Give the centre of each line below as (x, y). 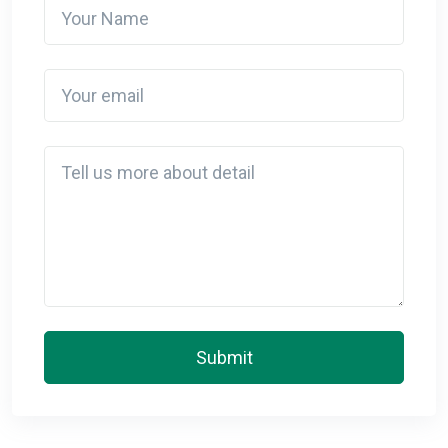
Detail (61, 154)
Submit (224, 357)
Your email (78, 77)
